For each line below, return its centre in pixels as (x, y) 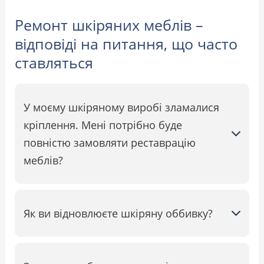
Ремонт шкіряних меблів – (109, 24)
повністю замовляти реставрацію (110, 142)
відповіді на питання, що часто (126, 43)
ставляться (54, 62)
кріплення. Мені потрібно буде (103, 125)
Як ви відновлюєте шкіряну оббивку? (118, 213)
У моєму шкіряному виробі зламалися (122, 107)
